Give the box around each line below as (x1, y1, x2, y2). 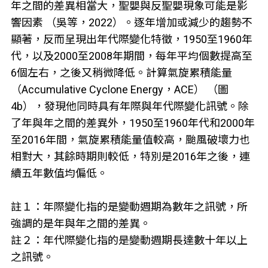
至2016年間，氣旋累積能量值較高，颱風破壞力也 (10, 133, 250, 146)
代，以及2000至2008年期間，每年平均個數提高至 (10, 49, 252, 62)
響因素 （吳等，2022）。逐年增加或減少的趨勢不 (10, 16, 252, 29)
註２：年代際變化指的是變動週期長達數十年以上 (10, 233, 248, 246)
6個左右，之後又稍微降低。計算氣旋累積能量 (10, 66, 232, 79)
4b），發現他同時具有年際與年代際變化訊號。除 (10, 99, 249, 112)
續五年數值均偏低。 (10, 166, 108, 179)
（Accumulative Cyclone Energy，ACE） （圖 (10, 83, 229, 96)
